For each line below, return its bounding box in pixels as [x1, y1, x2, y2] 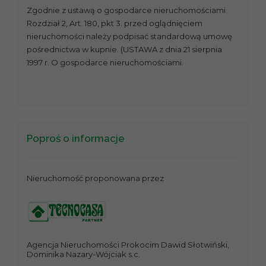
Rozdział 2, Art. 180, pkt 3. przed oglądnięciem [27, 18, 202, 28]
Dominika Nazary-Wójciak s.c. [27, 249, 140, 259]
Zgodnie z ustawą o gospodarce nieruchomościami [27, 5, 226, 15]
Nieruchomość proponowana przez [27, 173, 164, 183]
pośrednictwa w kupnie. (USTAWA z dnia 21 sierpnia [27, 45, 222, 55]
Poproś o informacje [27, 132, 125, 145]
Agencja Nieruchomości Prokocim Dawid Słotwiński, [27, 240, 229, 250]
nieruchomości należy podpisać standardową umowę [27, 31, 232, 42]
